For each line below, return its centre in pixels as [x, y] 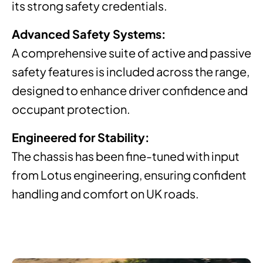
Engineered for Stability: [81, 137]
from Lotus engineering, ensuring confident [129, 174]
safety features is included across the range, [131, 71]
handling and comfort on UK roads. [105, 193]
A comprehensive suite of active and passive [131, 52]
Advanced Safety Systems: [89, 33]
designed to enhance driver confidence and [130, 90]
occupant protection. [71, 109]
